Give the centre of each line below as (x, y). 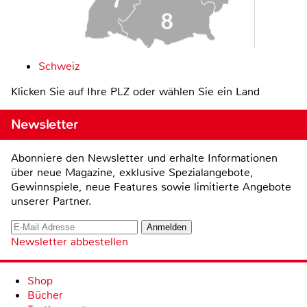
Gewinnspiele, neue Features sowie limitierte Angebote (151, 187)
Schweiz (59, 66)
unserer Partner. (51, 201)
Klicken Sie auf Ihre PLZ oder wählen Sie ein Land (135, 92)
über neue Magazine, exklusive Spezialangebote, (132, 173)
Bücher (45, 295)
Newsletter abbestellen (70, 242)
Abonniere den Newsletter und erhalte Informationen (144, 158)
